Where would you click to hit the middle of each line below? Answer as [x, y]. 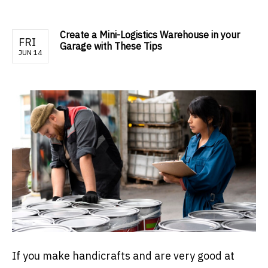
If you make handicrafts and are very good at [123, 255]
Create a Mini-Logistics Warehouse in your [150, 35]
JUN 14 [30, 53]
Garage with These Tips [111, 46]
